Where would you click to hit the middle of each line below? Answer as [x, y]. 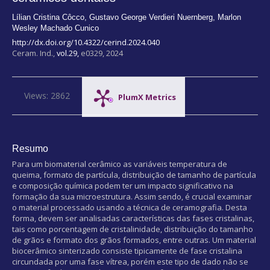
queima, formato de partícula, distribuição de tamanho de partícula [134, 174]
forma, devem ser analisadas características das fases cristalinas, [133, 218]
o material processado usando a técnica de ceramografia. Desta [130, 207]
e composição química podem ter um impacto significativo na [123, 185]
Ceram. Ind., [34, 53]
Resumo [30, 148]
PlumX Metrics [147, 97]
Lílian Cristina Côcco [48, 17]
